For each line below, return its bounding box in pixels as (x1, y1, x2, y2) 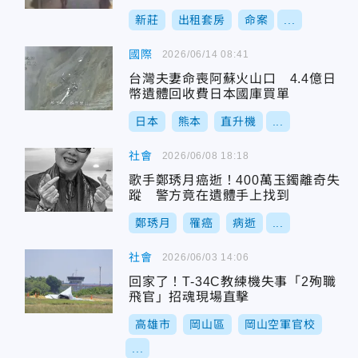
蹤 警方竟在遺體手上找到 (129, 189, 290, 202)
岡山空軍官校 (244, 318, 316, 331)
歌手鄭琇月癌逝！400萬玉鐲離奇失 (129, 173, 340, 187)
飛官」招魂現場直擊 (129, 290, 250, 304)
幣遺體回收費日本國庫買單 (129, 87, 290, 101)
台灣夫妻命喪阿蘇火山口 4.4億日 (129, 72, 336, 86)
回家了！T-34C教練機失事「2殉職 (129, 275, 336, 288)
